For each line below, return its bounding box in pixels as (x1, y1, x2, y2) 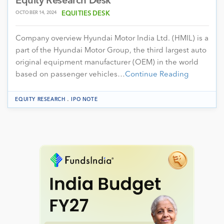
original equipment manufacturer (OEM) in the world (15, 58, 198, 66)
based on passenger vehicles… (15, 70, 125, 78)
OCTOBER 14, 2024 (15, 10, 57, 15)
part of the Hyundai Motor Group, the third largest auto (15, 46, 206, 54)
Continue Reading (125, 70, 188, 78)
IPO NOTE (71, 96, 98, 102)
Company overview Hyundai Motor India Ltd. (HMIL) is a (15, 34, 208, 42)
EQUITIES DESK (61, 10, 110, 17)
